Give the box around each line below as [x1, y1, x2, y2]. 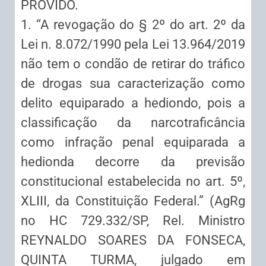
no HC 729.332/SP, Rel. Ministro [21, 213, 245, 229]
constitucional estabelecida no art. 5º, [21, 174, 245, 189]
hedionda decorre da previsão [21, 154, 245, 170]
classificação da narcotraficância [21, 115, 245, 131]
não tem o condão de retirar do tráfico [21, 56, 245, 72]
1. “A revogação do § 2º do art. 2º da [21, 17, 245, 33]
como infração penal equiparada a [21, 135, 245, 150]
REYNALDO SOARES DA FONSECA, [21, 233, 245, 248]
